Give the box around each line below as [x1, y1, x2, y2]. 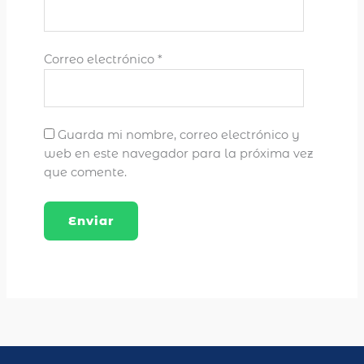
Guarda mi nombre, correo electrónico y [57, 128, 300, 143]
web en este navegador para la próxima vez [43, 146, 314, 162]
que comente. [43, 165, 127, 180]
